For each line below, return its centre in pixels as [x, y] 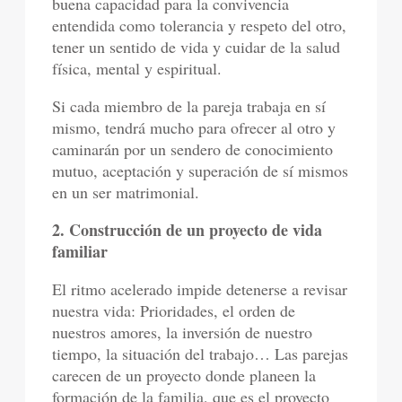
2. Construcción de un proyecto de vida [188, 230]
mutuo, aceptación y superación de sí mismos [201, 170]
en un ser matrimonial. [126, 192]
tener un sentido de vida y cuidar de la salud [197, 47]
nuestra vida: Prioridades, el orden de [174, 310]
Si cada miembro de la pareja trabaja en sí [189, 106]
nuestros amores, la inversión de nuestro [183, 332]
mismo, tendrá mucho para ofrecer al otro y [194, 127]
